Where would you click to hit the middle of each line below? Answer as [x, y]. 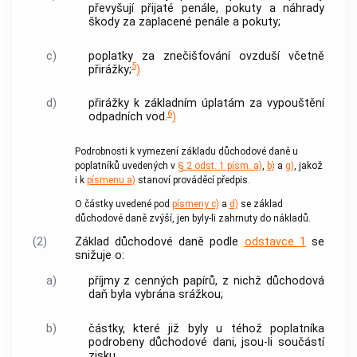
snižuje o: [99, 255]
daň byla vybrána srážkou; [155, 295]
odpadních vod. [127, 117]
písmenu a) [111, 180]
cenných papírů [175, 281]
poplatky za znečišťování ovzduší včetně [206, 56]
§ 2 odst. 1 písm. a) [220, 165]
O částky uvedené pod [123, 204]
